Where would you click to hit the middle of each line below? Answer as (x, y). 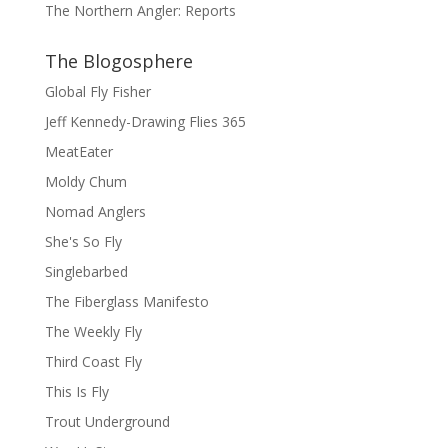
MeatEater (78, 151)
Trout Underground (107, 421)
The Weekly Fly (93, 331)
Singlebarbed (86, 271)
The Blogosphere (118, 60)
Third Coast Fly (93, 361)
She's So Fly (83, 241)
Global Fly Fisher (97, 91)
